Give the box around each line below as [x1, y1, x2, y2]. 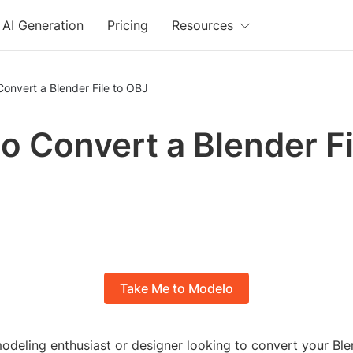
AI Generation [2, 17, 84, 33]
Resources [172, 17, 234, 33]
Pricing [107, 17, 149, 33]
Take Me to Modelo [120, 281, 233, 297]
